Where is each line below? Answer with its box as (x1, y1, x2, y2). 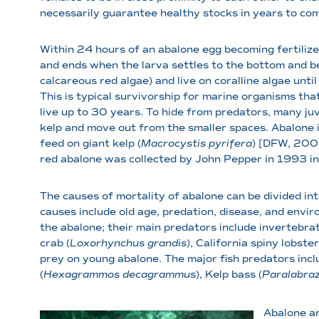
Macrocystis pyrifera (141, 137, 252, 150)
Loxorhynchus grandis (70, 236, 187, 249)
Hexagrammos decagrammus (43, 268, 196, 281)
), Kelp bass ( (196, 268, 262, 281)
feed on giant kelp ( (40, 137, 141, 150)
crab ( (40, 236, 70, 249)
